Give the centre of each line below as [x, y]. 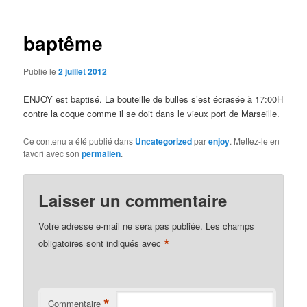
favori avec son [53, 153]
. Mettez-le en [255, 141]
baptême [63, 42]
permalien [101, 154]
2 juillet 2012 [83, 72]
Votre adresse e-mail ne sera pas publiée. [121, 225]
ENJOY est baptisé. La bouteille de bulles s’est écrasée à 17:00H [153, 99]
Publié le [41, 71]
